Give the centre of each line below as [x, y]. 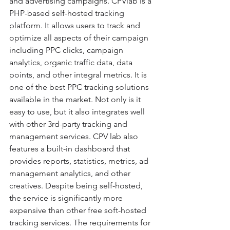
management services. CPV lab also [75, 137]
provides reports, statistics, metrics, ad [80, 161]
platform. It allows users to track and [76, 26]
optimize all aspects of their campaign [80, 38]
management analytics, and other [71, 174]
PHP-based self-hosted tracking [68, 13]
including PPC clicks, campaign [67, 50]
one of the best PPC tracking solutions [80, 87]
